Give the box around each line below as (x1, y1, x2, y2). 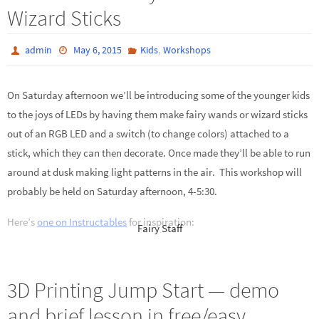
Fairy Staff (137, 221, 182, 235)
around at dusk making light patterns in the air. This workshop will (7, 165, 302, 179)
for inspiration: (127, 214, 194, 229)
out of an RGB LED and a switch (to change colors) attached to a (7, 127, 289, 141)
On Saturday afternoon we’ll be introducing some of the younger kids (7, 88, 310, 103)
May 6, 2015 (73, 43, 122, 57)
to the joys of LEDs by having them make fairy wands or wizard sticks (7, 108, 308, 122)
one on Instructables (37, 214, 127, 229)
